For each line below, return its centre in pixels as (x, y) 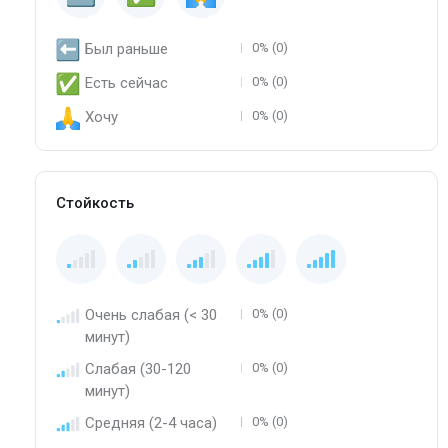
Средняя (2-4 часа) (151, 423)
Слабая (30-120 (138, 369)
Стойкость (95, 203)
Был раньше (126, 49)
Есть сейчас (126, 83)
